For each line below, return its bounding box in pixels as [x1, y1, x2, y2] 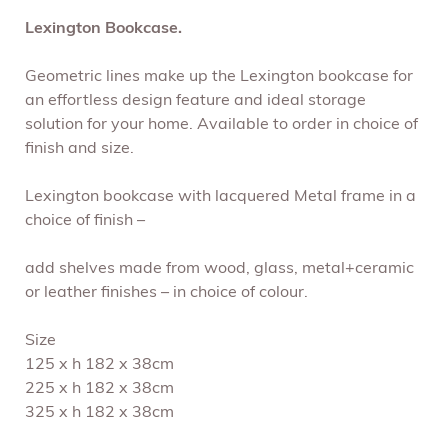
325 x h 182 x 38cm [25, 404, 174, 421]
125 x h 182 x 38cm [25, 356, 174, 373]
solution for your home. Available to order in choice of [25, 116, 418, 133]
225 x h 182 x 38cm [25, 380, 174, 397]
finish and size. [25, 140, 134, 157]
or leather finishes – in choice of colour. [25, 284, 308, 301]
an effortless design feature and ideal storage [25, 92, 366, 109]
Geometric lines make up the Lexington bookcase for [25, 68, 413, 85]
